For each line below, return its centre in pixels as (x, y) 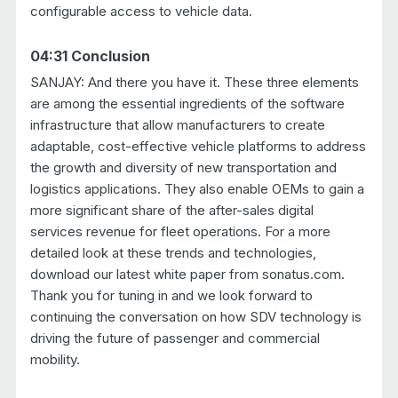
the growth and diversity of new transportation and (183, 167)
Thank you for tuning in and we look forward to (171, 295)
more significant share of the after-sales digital (171, 210)
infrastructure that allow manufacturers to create (177, 124)
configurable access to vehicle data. (141, 11)
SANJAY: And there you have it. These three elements (194, 82)
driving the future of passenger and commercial (175, 338)
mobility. (55, 359)
